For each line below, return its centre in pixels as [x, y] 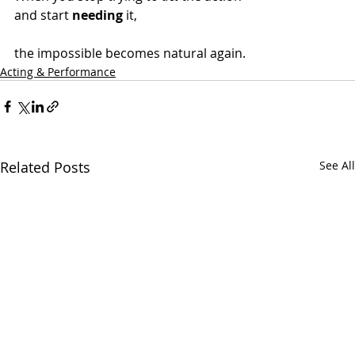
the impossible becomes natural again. [130, 53]
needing [97, 15]
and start [43, 15]
